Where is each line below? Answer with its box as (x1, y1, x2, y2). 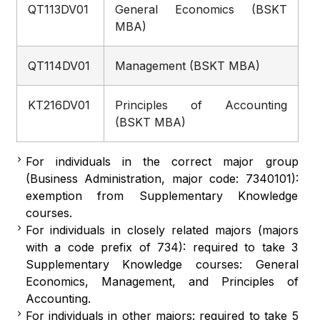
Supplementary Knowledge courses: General (25, 257, 299, 271)
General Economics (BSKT (114, 2, 287, 16)
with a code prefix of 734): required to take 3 (25, 240, 299, 254)
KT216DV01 (27, 98, 90, 112)
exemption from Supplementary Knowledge (25, 189, 299, 203)
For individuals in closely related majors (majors (25, 223, 299, 237)
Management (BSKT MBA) (114, 59, 260, 73)
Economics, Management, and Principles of (25, 274, 299, 289)
